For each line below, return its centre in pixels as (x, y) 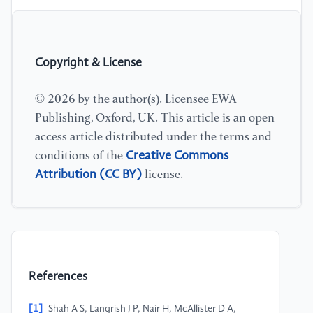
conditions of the (80, 156)
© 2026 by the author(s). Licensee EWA (136, 99)
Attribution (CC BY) (88, 174)
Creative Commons (177, 155)
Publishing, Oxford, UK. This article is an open (155, 118)
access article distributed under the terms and (153, 137)
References (58, 277)
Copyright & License (88, 63)
